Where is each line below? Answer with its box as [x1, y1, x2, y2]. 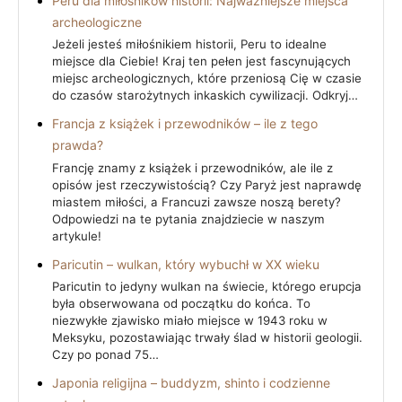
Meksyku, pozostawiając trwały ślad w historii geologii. [52, 329, 363, 345]
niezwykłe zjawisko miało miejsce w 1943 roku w [52, 312, 328, 328]
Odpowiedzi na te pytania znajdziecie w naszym [52, 211, 325, 226]
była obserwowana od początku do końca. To [52, 295, 310, 310]
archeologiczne [52, 13, 142, 30]
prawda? [52, 137, 103, 153]
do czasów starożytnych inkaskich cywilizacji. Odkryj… [52, 88, 358, 103]
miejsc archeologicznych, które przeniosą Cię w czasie [52, 71, 362, 86]
